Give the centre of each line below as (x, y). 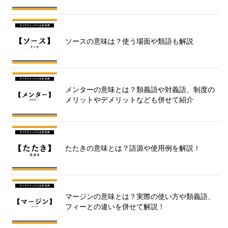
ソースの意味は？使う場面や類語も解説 (129, 41)
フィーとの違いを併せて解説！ (115, 206)
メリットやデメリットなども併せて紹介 (129, 99)
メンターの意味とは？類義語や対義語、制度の (140, 89)
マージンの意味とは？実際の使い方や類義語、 (140, 196)
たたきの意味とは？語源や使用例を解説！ (133, 148)
